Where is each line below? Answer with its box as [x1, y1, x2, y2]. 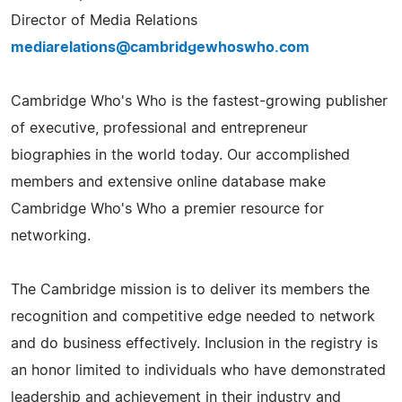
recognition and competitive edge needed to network [11, 309, 375, 324]
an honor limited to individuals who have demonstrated [11, 363, 386, 378]
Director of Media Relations [11, 13, 197, 28]
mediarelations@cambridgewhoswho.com [11, 39, 310, 55]
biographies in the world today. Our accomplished [11, 147, 350, 162]
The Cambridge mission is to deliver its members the [11, 282, 370, 297]
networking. [11, 228, 91, 243]
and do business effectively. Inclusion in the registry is [11, 336, 378, 351]
